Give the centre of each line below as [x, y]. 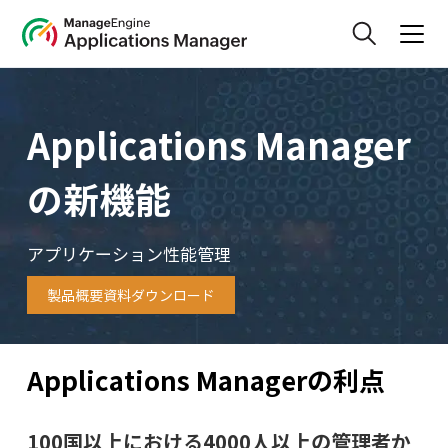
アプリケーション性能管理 [128, 253]
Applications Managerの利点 [205, 380]
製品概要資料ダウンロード [130, 295]
